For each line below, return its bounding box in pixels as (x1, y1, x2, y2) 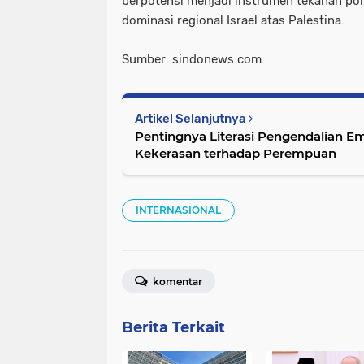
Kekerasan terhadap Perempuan (135, 145, 336, 162)
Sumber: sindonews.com (122, 52, 262, 67)
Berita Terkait (122, 318, 225, 337)
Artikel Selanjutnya (135, 111, 249, 127)
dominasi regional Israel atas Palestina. (122, 13, 344, 28)
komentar (150, 275, 202, 288)
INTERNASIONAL (136, 204, 221, 217)
